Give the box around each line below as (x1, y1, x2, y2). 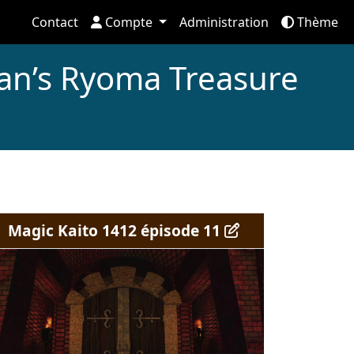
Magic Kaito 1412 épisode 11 (7, 220, 224, 241)
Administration (179, 13, 269, 31)
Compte (102, 13, 156, 31)
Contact (32, 13, 79, 31)
